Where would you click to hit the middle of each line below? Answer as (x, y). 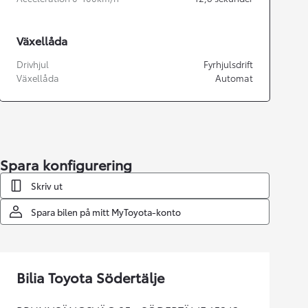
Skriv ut (47, 186)
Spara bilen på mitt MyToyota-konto (106, 212)
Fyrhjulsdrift (228, 64)
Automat (234, 78)
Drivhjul (33, 64)
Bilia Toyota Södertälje (90, 277)
